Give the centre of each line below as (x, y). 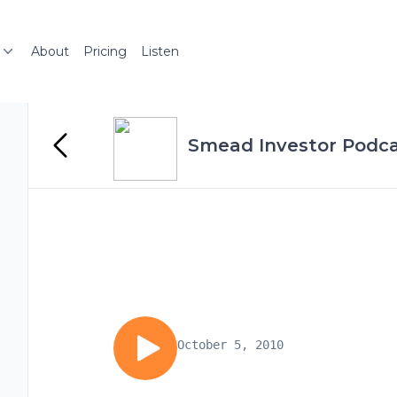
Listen (160, 51)
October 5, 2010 (230, 345)
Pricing (105, 51)
